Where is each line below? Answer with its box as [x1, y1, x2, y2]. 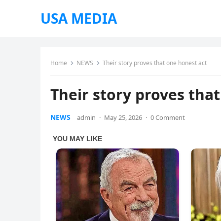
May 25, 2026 [104, 113, 142, 122]
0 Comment [150, 113, 185, 122]
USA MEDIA [40, 9, 117, 28]
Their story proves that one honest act [103, 59, 207, 67]
